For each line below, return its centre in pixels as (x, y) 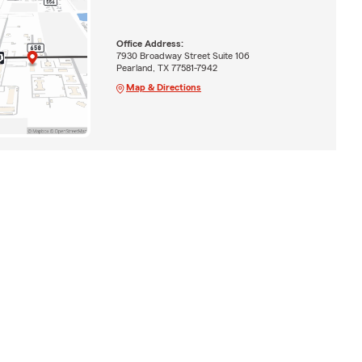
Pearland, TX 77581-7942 (166, 67)
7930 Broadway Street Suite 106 (183, 55)
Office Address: (149, 43)
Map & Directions (163, 87)
